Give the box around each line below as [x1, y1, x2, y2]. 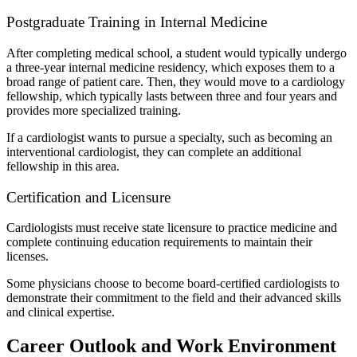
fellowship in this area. [6, 159, 120, 173]
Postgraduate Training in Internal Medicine [6, 14, 267, 31]
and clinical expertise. [6, 305, 115, 320]
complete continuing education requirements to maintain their [6, 235, 312, 249]
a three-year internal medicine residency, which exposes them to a [6, 60, 335, 74]
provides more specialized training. [6, 103, 181, 117]
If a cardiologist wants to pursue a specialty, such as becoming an [6, 130, 332, 144]
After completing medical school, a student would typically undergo [6, 45, 347, 60]
